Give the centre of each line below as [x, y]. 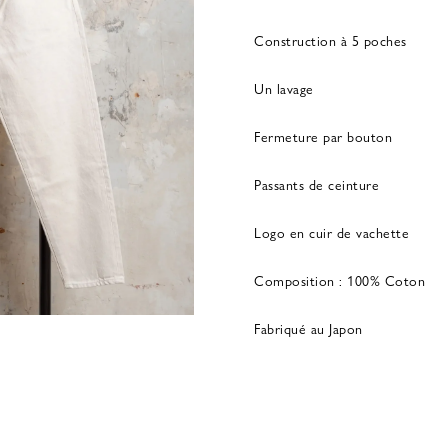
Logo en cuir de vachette [331, 232]
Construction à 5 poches [330, 40]
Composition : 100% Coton [339, 280]
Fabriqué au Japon [308, 328]
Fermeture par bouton [323, 136]
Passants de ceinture [316, 184]
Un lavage [284, 88]
